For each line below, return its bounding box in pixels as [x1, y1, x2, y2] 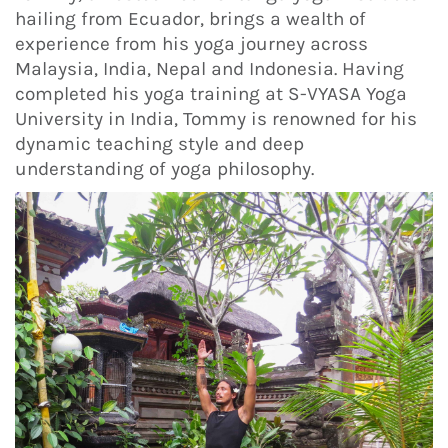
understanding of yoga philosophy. [15, 158, 314, 181]
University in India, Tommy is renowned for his [15, 108, 417, 131]
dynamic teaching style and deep [15, 133, 304, 156]
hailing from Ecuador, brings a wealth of [15, 8, 366, 31]
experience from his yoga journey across [15, 33, 368, 56]
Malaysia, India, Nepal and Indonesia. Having [15, 58, 404, 81]
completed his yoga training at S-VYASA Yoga [15, 83, 407, 106]
